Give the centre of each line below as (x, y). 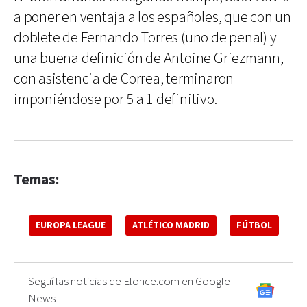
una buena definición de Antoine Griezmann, (149, 59)
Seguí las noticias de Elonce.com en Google (129, 282)
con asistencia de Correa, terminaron (124, 79)
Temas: (36, 180)
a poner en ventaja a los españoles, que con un (152, 17)
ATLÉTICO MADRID (171, 225)
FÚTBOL (254, 225)
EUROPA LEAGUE (70, 225)
